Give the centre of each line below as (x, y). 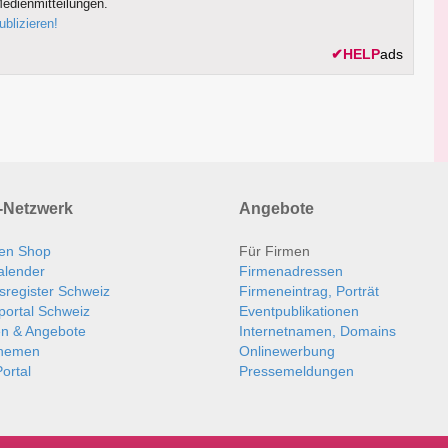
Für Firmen (274, 251)
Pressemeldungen (296, 371)
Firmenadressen (291, 271)
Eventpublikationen (299, 311)
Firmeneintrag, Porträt (309, 291)
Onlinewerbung (287, 351)
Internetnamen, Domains (317, 331)
